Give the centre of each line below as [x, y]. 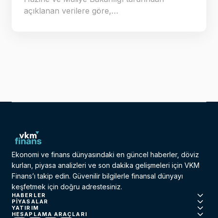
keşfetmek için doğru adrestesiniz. [67, 187]
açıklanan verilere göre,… [71, 11]
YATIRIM [25, 208]
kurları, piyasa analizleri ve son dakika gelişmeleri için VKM [106, 165]
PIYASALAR [30, 202]
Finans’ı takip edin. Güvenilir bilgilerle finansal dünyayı [97, 176]
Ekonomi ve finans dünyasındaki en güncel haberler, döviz [105, 155]
